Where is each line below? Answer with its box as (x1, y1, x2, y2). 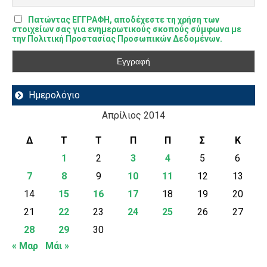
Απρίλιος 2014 (102, 109, 165, 121)
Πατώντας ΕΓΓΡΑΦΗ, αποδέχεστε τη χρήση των (27, 14, 219, 24)
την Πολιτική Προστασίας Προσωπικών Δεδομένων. (12, 33, 222, 44)
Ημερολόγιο (28, 89, 80, 101)
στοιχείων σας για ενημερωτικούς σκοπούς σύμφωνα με (12, 24, 241, 34)
